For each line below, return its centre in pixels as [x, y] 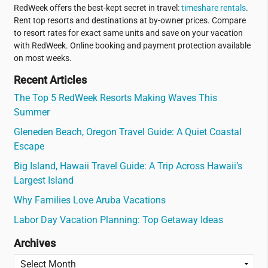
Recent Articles [50, 80]
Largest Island [43, 180]
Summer [31, 112]
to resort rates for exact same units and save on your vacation [128, 33]
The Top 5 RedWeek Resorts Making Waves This [115, 98]
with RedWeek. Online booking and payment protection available [132, 45]
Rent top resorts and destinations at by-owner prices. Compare [130, 20]
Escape [29, 146]
